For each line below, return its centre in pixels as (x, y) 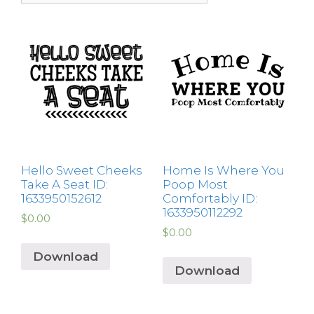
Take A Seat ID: (64, 185)
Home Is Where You (223, 171)
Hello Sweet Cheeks (82, 171)
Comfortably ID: (210, 199)
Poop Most (195, 185)
